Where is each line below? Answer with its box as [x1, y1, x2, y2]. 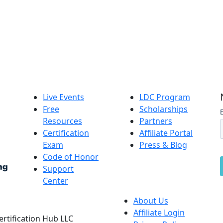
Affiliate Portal [139, 127, 193, 138]
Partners [139, 115, 172, 126]
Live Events [43, 92, 84, 103]
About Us [133, 195, 168, 206]
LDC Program [139, 92, 190, 103]
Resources [43, 115, 82, 126]
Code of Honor [43, 151, 99, 162]
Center [43, 175, 68, 186]
